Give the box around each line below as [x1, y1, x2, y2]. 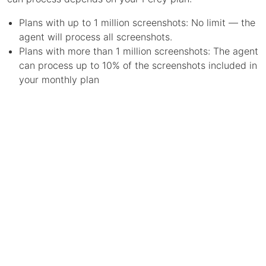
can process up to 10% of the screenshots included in [19, 59, 257, 71]
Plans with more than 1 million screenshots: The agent [19, 45, 258, 57]
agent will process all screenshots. [19, 30, 172, 43]
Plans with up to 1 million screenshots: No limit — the [19, 16, 255, 28]
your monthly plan [19, 73, 99, 85]
